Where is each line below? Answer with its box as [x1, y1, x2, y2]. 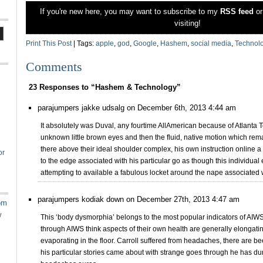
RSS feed [220, 7, 254, 16]
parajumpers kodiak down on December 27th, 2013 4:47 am [38, 195, 240, 204]
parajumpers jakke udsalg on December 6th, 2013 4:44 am [38, 103, 236, 112]
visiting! [174, 19, 201, 28]
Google [133, 39, 157, 48]
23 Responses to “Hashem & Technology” [29, 83, 181, 92]
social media [191, 39, 231, 48]
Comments [26, 59, 82, 74]
